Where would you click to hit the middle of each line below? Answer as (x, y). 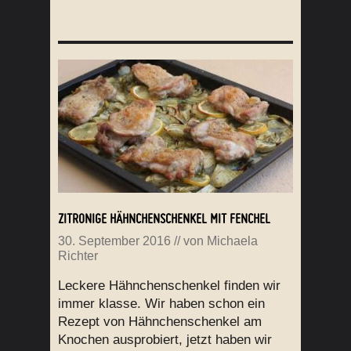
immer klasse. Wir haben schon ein (161, 304)
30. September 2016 (114, 241)
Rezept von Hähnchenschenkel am (160, 322)
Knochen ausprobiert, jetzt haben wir (165, 340)
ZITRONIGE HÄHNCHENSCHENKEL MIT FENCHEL (164, 219)
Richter (78, 256)
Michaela (232, 241)
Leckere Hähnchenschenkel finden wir (169, 286)
